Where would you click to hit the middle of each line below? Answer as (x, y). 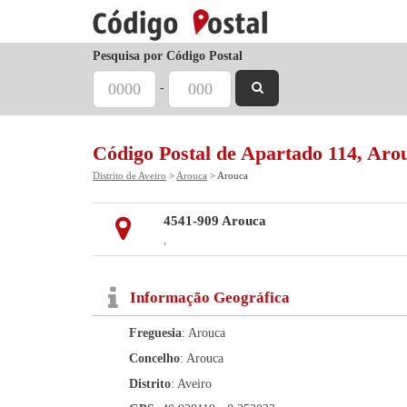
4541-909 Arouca (214, 221)
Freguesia (155, 333)
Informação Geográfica (210, 298)
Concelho (154, 358)
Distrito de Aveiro (129, 175)
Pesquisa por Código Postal (168, 56)
